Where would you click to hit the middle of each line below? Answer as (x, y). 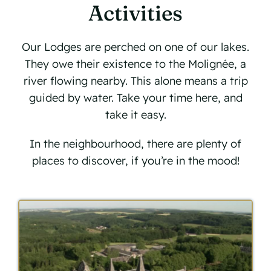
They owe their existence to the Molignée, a (135, 64)
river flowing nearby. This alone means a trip (135, 81)
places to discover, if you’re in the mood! (135, 161)
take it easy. (135, 115)
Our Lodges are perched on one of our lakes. (135, 47)
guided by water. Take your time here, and (135, 98)
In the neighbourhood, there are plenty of (135, 144)
